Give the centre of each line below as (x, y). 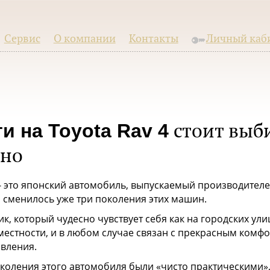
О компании (84, 39)
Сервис (22, 39)
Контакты (153, 39)
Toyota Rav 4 (108, 131)
